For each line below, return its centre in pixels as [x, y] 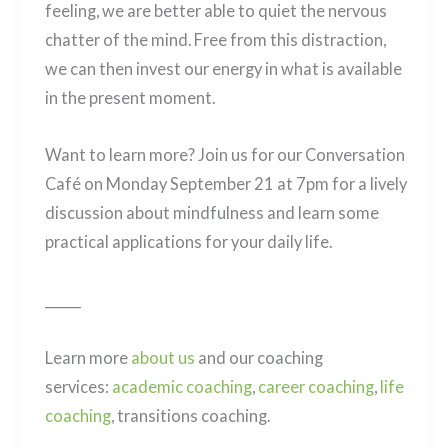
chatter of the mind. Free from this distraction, [215, 39]
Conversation [354, 155]
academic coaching [181, 386]
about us [162, 357]
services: [78, 386]
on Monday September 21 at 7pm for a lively [243, 184]
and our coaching [258, 357]
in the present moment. [131, 97]
